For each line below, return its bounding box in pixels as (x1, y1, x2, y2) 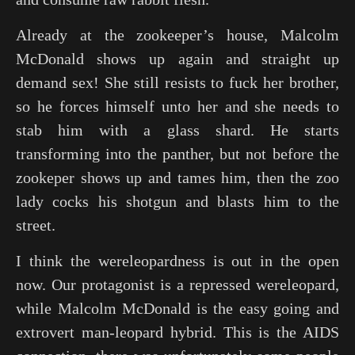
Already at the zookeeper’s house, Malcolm (16, 26, 339, 44)
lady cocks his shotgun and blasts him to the (16, 193, 339, 210)
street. (16, 216, 55, 234)
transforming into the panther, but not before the (16, 145, 339, 162)
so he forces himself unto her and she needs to (16, 97, 339, 115)
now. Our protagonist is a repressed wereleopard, (16, 276, 339, 293)
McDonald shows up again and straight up (16, 50, 339, 67)
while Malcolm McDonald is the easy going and (16, 300, 339, 317)
